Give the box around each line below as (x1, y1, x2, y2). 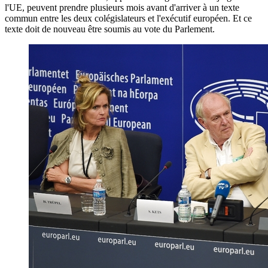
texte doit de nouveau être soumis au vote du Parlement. (5, 23, 215, 34)
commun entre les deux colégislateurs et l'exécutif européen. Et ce (5, 13, 252, 23)
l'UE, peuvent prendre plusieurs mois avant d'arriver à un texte (5, 2, 239, 13)
